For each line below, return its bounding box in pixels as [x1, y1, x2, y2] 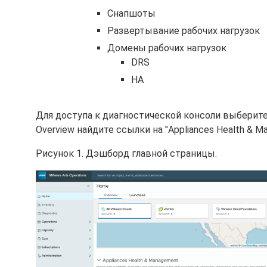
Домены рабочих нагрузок [107, 42, 226, 54]
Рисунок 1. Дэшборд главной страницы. [36, 148, 217, 159]
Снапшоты [107, 8, 156, 19]
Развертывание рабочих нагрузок [107, 25, 260, 36]
